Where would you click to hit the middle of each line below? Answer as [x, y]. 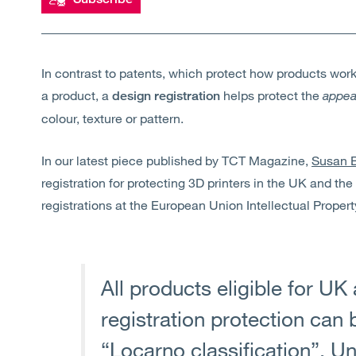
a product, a [77, 95]
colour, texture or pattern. [112, 118]
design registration [166, 96]
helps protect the [271, 95]
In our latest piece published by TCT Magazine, [176, 160]
